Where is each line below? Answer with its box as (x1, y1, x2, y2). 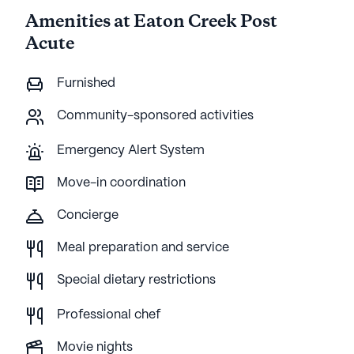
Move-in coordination (57, 177, 186, 190)
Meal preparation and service (57, 242, 229, 254)
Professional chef (57, 309, 160, 322)
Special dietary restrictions (57, 274, 216, 287)
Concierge (57, 209, 119, 222)
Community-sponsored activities (57, 110, 254, 122)
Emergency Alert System (57, 145, 205, 157)
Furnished (57, 77, 115, 90)
